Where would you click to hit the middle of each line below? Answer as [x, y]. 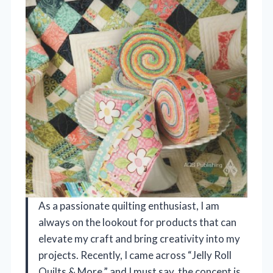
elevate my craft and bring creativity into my [139, 238]
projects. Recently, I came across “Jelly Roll [135, 255]
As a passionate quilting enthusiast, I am [129, 205]
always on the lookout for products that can [137, 222]
